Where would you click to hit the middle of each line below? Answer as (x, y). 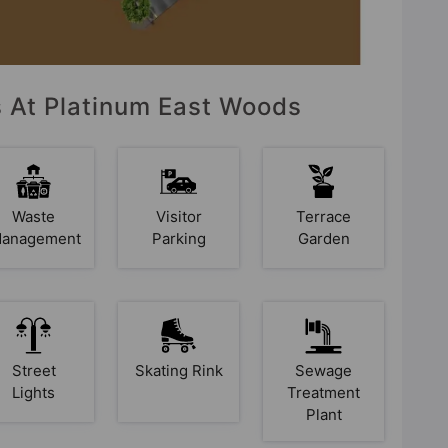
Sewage (324, 370)
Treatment (324, 392)
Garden (323, 238)
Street (33, 370)
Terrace (324, 216)
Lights (34, 392)
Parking (178, 238)
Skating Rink (178, 370)
